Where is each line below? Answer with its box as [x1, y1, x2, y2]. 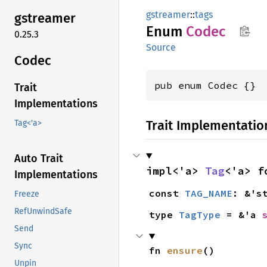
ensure [166, 244, 203, 256]
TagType [178, 209, 221, 221]
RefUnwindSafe [14, 206, 72, 217]
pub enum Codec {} [154, 79, 256, 91]
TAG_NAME [184, 187, 232, 199]
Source [146, 42, 176, 53]
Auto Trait [14, 152, 63, 166]
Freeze [14, 189, 39, 200]
